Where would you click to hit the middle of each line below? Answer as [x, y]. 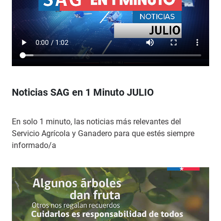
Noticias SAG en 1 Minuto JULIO [83, 92]
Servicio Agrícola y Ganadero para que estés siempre [103, 133]
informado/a [34, 145]
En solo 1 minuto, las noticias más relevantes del [96, 122]
